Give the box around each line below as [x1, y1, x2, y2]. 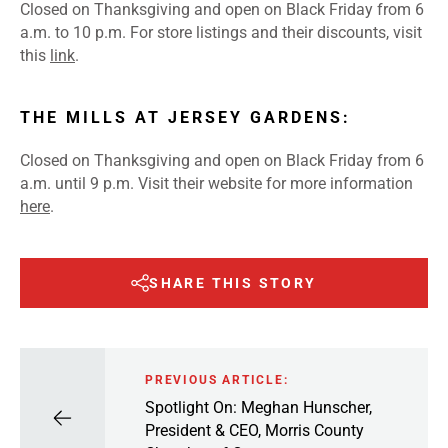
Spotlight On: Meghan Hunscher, [145, 397, 372, 417]
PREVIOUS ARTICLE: [145, 372, 289, 387]
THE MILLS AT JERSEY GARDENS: [20, 108, 351, 128]
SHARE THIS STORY [149, 275, 317, 292]
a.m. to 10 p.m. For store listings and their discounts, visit [20, 23, 422, 43]
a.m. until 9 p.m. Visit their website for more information [20, 174, 413, 194]
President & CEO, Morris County [145, 420, 364, 440]
